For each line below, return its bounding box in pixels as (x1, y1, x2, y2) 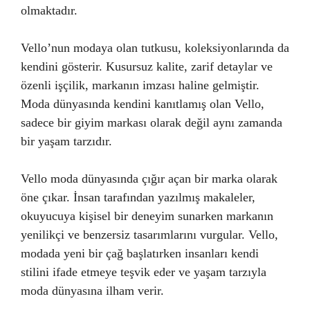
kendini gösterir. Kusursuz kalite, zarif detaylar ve (21, 59, 273, 73)
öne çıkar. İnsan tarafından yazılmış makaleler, (21, 190, 255, 204)
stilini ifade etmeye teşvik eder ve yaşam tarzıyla (21, 264, 266, 279)
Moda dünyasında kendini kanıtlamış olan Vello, (21, 96, 264, 111)
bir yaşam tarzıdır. (21, 134, 112, 148)
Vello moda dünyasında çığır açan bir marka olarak (21, 171, 277, 185)
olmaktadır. (21, 3, 77, 17)
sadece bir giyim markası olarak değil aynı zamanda (21, 115, 282, 129)
